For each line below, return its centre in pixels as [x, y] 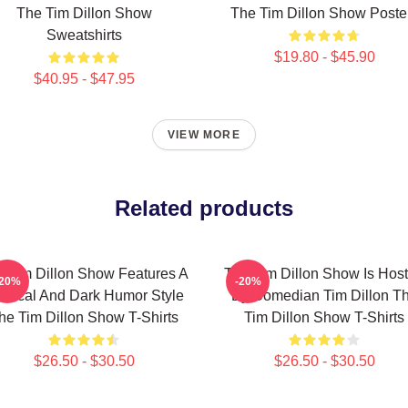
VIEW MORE [204, 135]
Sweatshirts [84, 35]
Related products [204, 208]
